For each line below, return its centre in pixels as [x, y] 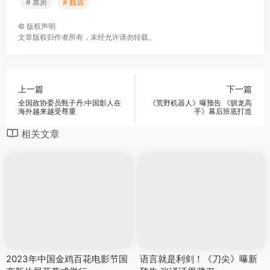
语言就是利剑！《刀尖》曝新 [199, 259]
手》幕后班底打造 [223, 111]
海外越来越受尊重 [47, 111]
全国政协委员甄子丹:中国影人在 [70, 102]
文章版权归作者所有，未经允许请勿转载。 [87, 37]
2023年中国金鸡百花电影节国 [67, 259]
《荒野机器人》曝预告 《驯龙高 [200, 102]
